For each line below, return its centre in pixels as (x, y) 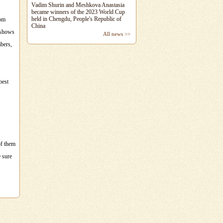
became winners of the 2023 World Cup (78, 12)
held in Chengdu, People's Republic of (76, 19)
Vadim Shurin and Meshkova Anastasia (78, 5)
